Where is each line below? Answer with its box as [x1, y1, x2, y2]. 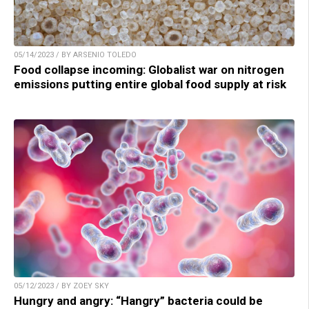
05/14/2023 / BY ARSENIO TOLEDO [14, 50, 137, 59]
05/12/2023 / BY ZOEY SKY [14, 281, 109, 290]
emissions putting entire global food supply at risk [14, 77, 286, 91]
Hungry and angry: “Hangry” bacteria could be [14, 293, 263, 308]
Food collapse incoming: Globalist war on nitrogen [14, 62, 284, 77]
